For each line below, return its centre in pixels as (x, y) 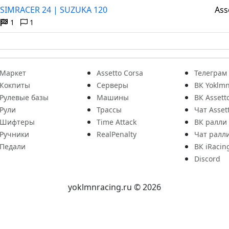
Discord (207, 159)
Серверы (113, 85)
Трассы (109, 110)
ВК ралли (210, 122)
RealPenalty (117, 134)
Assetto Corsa (120, 73)
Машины (113, 97)
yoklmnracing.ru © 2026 (114, 187)
